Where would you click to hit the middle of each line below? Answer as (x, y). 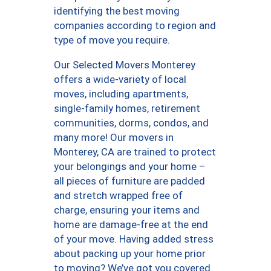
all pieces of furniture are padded (129, 181)
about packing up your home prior (130, 254)
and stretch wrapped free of (118, 196)
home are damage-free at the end (131, 225)
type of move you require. (112, 40)
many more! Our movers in (114, 138)
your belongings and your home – (130, 167)
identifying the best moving (117, 11)
